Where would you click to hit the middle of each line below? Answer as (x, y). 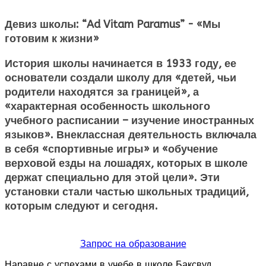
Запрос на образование (133, 243)
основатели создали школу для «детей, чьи (121, 77)
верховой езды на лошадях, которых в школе (126, 163)
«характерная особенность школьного (107, 106)
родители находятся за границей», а (102, 92)
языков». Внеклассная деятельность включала (131, 134)
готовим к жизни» (52, 38)
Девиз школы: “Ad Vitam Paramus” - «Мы (113, 24)
